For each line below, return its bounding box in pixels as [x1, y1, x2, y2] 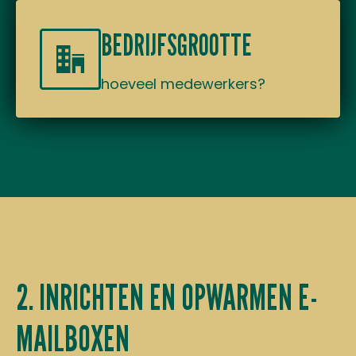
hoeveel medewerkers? [101, 74, 265, 94]
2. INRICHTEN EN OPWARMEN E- [16, 276, 318, 318]
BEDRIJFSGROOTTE [101, 26, 252, 63]
